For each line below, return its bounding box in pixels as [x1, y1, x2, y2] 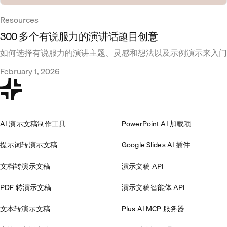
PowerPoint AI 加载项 [122, 118, 192, 130]
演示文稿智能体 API [122, 182, 185, 194]
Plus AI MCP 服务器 [122, 203, 185, 215]
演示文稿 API [122, 161, 164, 172]
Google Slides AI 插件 [122, 139, 191, 151]
